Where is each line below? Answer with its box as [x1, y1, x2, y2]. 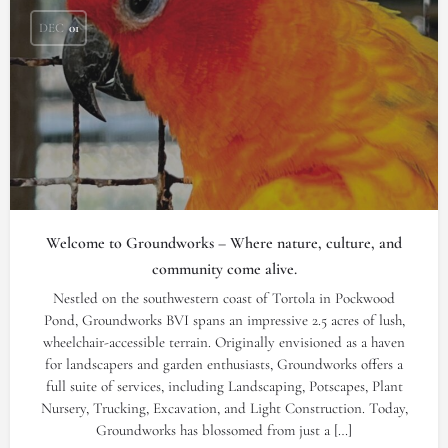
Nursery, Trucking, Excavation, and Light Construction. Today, [40, 399, 408, 417]
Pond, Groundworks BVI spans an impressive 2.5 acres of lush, [43, 311, 405, 329]
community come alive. [151, 259, 297, 279]
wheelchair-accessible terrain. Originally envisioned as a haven [43, 333, 405, 351]
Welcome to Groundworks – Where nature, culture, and [46, 233, 402, 253]
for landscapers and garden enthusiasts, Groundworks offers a [45, 355, 403, 373]
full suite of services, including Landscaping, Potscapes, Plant [45, 377, 403, 395]
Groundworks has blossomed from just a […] [96, 421, 352, 439]
